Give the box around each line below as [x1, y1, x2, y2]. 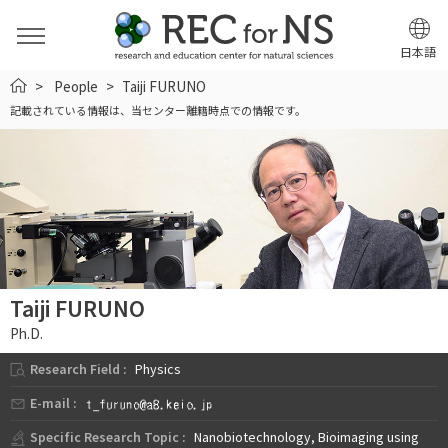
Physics [135, 360, 181, 378]
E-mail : [30, 394, 77, 412]
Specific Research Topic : [30, 428, 186, 446]
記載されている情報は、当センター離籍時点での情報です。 [10, 104, 306, 118]
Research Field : [30, 360, 127, 378]
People [54, 77, 98, 96]
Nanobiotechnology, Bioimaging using [194, 428, 419, 446]
